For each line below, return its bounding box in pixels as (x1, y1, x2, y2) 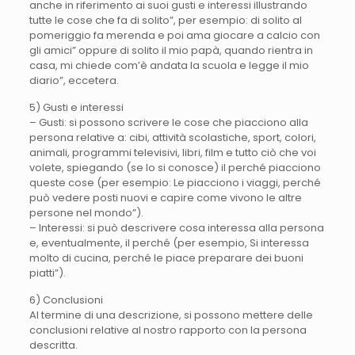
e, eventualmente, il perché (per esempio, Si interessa (29, 235, 309, 251)
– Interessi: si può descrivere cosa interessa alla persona (29, 220, 324, 236)
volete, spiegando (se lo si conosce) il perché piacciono (29, 160, 321, 176)
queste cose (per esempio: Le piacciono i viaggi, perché (29, 175, 321, 191)
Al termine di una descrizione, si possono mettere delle (29, 307, 313, 323)
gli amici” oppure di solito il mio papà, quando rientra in (29, 43, 313, 59)
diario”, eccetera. (29, 73, 119, 89)
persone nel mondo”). (29, 205, 143, 221)
